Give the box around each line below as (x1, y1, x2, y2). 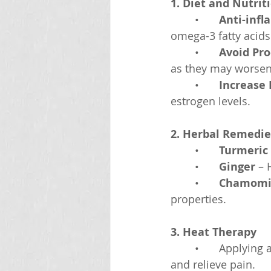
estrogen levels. (171, 94, 250, 108)
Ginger (219, 159, 255, 174)
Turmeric (219, 143, 268, 158)
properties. (171, 192, 226, 206)
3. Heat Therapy (171, 224, 256, 240)
